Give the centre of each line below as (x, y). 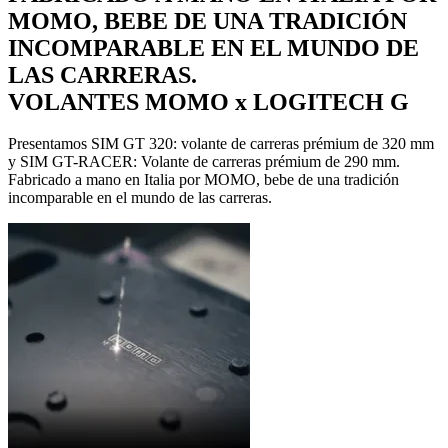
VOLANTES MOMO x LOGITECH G (208, 101)
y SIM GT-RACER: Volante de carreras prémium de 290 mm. (204, 162)
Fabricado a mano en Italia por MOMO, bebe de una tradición (203, 180)
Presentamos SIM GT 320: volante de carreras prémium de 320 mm (221, 144)
